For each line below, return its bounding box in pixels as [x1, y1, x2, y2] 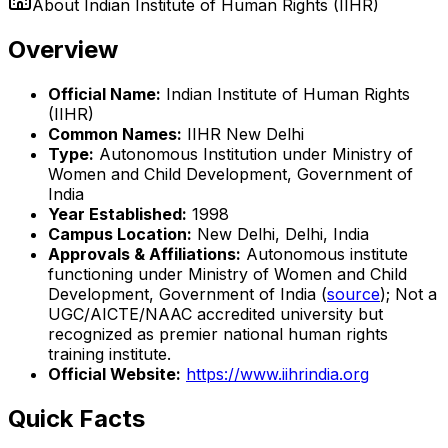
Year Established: [48, 203, 187, 224]
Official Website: [48, 363, 181, 384]
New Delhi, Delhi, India [192, 223, 369, 244]
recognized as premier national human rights [48, 323, 388, 344]
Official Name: [48, 83, 161, 104]
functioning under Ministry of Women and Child [48, 263, 407, 284]
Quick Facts [8, 403, 145, 433]
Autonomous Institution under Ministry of [94, 143, 413, 164]
